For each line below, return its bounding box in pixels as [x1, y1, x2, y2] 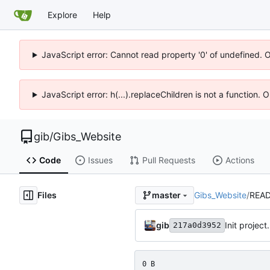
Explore [48, 9, 77, 20]
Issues [87, 155, 113, 166]
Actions [225, 155, 254, 166]
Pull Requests [142, 155, 195, 166]
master [151, 190, 181, 201]
